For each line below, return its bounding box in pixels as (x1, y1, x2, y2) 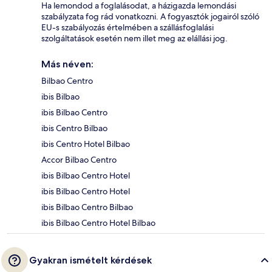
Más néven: (41, 58, 93, 70)
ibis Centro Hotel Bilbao (41, 138, 130, 150)
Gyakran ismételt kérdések (29, 254, 152, 267)
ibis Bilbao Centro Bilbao (41, 202, 133, 213)
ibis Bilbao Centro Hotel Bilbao (41, 217, 155, 229)
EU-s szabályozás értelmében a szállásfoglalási (41, 22, 214, 33)
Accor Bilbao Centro (41, 154, 117, 166)
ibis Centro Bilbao (41, 123, 107, 134)
